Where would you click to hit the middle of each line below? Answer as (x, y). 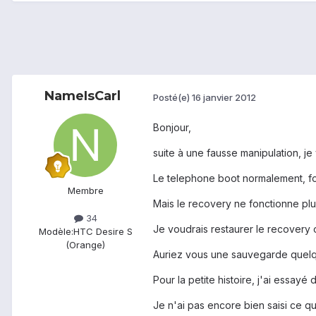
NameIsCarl (83, 96)
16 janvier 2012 (224, 97)
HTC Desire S (103, 232)
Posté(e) (172, 97)
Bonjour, (172, 128)
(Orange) (85, 245)
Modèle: (56, 232)
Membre (85, 191)
